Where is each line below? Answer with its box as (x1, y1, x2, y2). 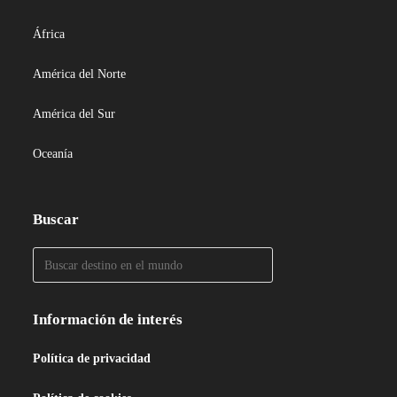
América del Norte (33, 67, 127, 82)
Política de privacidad (33, 352, 152, 366)
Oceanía (33, 147, 74, 161)
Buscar (33, 211, 80, 229)
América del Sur (33, 107, 116, 121)
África (33, 27, 66, 42)
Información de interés (33, 311, 183, 329)
